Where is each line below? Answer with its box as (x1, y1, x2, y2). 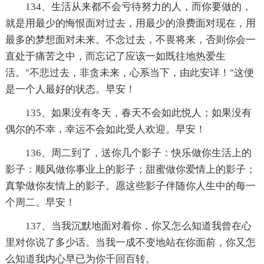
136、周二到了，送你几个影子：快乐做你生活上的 (25, 147, 252, 159)
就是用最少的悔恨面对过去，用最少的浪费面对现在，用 (5, 17, 256, 29)
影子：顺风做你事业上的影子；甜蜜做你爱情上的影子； (5, 163, 256, 175)
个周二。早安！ (5, 196, 75, 208)
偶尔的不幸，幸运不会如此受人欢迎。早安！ (5, 123, 206, 135)
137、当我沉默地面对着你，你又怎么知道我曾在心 (25, 220, 252, 232)
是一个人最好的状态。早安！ (5, 83, 136, 95)
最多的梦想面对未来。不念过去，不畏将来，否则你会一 (5, 34, 256, 45)
